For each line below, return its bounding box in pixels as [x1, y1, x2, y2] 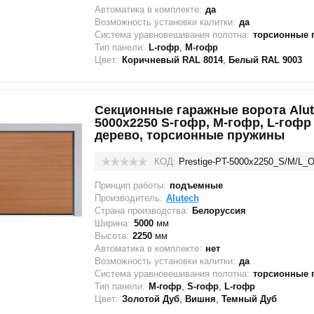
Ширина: [94, 218, 130, 228]
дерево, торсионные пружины [94, 128, 285, 142]
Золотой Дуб [121, 294, 179, 304]
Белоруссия [191, 205, 246, 216]
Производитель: [94, 193, 163, 203]
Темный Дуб [221, 294, 277, 304]
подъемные [169, 180, 223, 191]
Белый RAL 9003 [228, 55, 302, 65]
